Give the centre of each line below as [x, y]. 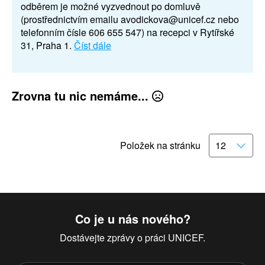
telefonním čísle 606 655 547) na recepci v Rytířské [127, 32]
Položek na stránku [160, 145]
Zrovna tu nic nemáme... [82, 95]
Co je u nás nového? [132, 219]
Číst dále [93, 45]
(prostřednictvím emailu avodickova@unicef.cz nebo [130, 19]
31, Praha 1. [47, 45]
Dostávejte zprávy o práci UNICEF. [132, 237]
